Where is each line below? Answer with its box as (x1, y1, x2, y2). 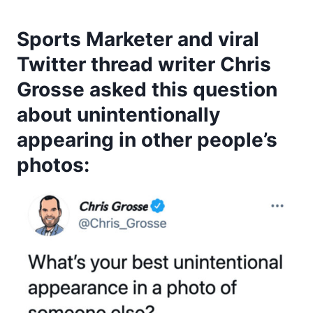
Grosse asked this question (17, 77, 277, 101)
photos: (17, 152, 89, 177)
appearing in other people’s (17, 127, 277, 152)
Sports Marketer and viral (17, 27, 259, 51)
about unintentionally (17, 102, 220, 126)
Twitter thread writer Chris (17, 52, 271, 76)
